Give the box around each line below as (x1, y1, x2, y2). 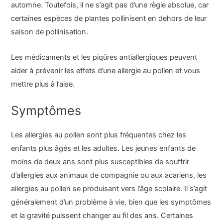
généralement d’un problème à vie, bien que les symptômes (11, 197, 212, 207)
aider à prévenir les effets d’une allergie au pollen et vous (11, 66, 201, 75)
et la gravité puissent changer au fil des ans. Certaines (11, 211, 194, 220)
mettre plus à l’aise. (11, 79, 75, 89)
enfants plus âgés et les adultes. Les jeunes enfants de (11, 143, 196, 153)
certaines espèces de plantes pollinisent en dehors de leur (11, 14, 207, 23)
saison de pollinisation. (11, 27, 89, 37)
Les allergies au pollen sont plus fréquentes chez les (11, 130, 187, 139)
